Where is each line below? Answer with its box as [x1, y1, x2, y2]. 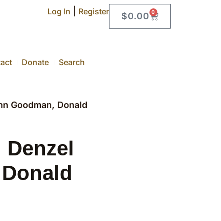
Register [78, 6, 109, 16]
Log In [47, 6, 71, 16]
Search [59, 57, 85, 67]
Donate [22, 57, 49, 67]
